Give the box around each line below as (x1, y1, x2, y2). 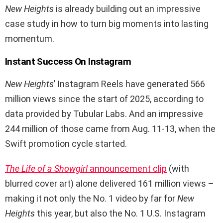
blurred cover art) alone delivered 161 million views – (5, 178, 214, 189)
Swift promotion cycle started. (5, 138, 127, 149)
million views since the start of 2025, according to (5, 93, 204, 104)
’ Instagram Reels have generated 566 (54, 78, 205, 89)
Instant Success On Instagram (5, 55, 131, 67)
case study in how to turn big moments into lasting (5, 18, 209, 29)
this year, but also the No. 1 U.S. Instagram (37, 208, 206, 219)
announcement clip (88, 163, 167, 174)
